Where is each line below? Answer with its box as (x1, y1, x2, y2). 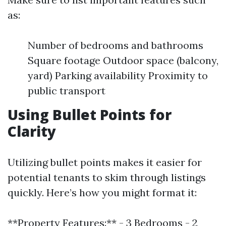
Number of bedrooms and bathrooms (28, 39, 203, 51)
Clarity (8, 122, 56, 141)
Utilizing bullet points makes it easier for (8, 156, 202, 168)
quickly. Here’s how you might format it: (8, 186, 197, 199)
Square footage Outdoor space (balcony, (28, 54, 218, 67)
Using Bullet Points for (8, 105, 172, 124)
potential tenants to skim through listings (8, 171, 206, 184)
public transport (28, 84, 105, 97)
